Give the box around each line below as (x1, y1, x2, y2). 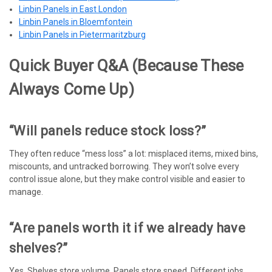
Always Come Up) (9, 80, 134, 99)
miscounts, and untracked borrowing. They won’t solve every (9, 161, 239, 172)
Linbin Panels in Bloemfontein (19, 17, 133, 27)
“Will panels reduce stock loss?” (9, 123, 206, 139)
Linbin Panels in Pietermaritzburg (19, 30, 146, 40)
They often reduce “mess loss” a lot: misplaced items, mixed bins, (9, 149, 258, 159)
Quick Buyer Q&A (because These (9, 56, 244, 75)
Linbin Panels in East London (19, 4, 127, 15)
